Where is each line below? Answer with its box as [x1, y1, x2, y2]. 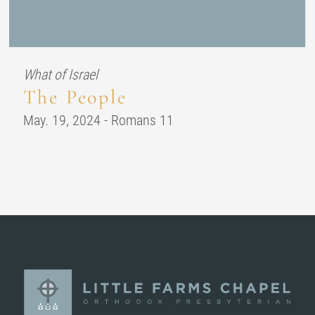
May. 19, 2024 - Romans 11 [22, 112, 174, 129]
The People [22, 85, 127, 110]
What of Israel [22, 66, 98, 84]
